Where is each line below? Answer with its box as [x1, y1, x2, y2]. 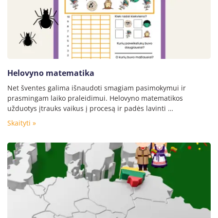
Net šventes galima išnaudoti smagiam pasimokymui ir [7, 83, 186, 93]
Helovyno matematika [7, 68, 94, 79]
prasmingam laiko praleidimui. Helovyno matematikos [7, 93, 183, 103]
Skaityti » [7, 118, 36, 128]
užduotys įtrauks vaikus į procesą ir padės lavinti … [7, 104, 173, 113]
